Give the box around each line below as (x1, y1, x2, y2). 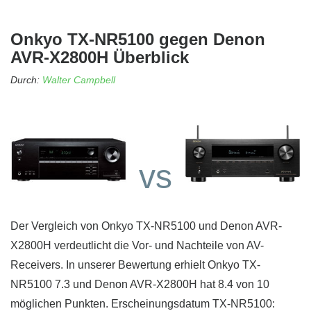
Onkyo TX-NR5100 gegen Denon (10, 30, 265, 49)
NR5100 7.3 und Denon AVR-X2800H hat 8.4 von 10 (10, 278, 269, 291)
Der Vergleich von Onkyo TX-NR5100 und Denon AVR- (10, 220, 282, 233)
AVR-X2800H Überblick (10, 48, 189, 67)
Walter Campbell (42, 74, 115, 86)
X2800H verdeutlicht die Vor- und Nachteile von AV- (10, 239, 264, 252)
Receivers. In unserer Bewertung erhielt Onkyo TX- (10, 259, 260, 271)
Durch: (10, 74, 42, 86)
